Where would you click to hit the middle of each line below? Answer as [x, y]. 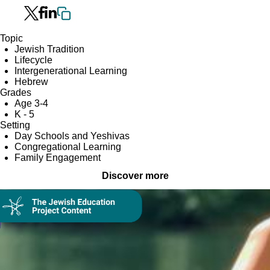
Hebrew [31, 82]
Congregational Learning [68, 147]
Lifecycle [33, 60]
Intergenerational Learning [71, 71]
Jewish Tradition [49, 49]
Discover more [135, 176]
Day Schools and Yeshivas [72, 136]
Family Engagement [58, 158]
